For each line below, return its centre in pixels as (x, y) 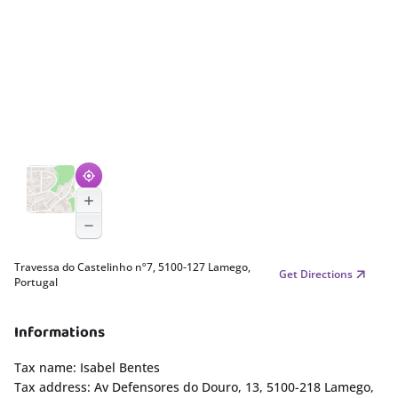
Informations (60, 332)
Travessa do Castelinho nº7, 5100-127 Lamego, (132, 267)
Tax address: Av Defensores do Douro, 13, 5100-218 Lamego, (194, 387)
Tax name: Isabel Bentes (87, 367)
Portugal (36, 282)
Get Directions (316, 274)
